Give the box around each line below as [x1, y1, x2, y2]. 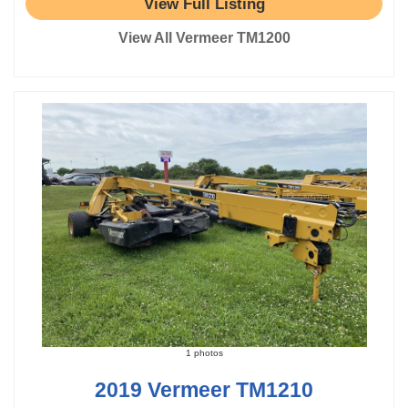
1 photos [185, 347, 223, 358]
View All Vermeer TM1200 [117, 30, 291, 46]
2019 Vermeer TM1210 [95, 377, 313, 402]
